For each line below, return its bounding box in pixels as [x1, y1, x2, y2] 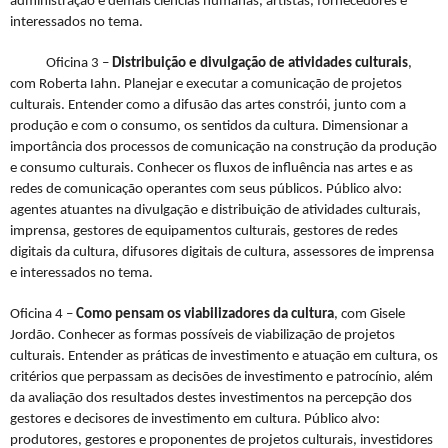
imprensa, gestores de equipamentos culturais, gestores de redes [10, 224, 398, 240]
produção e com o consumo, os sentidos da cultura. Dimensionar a [10, 119, 408, 135]
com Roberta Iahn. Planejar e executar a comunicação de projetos [10, 77, 402, 93]
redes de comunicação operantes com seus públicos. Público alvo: [10, 182, 402, 198]
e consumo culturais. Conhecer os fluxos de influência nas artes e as [10, 161, 413, 177]
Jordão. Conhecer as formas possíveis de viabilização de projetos [10, 328, 395, 344]
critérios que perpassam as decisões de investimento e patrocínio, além [10, 370, 433, 386]
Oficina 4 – [10, 307, 76, 323]
